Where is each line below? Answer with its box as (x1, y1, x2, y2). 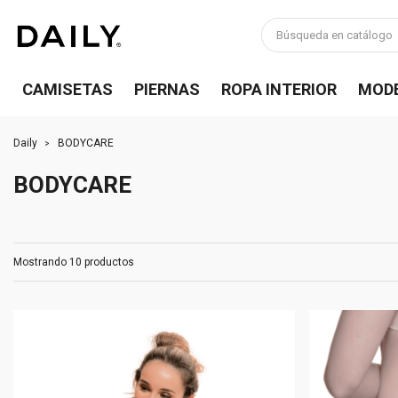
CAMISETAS (22, 80, 113, 99)
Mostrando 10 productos (13, 255, 134, 268)
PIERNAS (134, 80, 200, 99)
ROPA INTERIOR (221, 80, 337, 99)
